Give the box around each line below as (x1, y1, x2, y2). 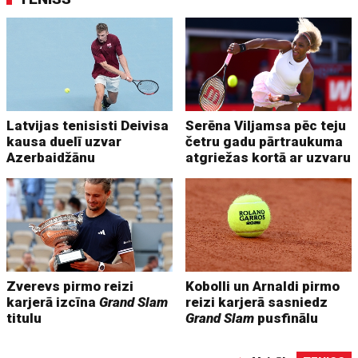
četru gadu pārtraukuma (185, 133, 344, 150)
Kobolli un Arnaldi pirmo (185, 277, 340, 294)
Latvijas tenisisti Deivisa (6, 117, 169, 134)
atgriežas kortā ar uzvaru (185, 149, 352, 166)
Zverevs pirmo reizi (6, 277, 134, 294)
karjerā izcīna (6, 293, 100, 310)
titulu (6, 309, 42, 326)
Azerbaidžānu (6, 149, 96, 166)
